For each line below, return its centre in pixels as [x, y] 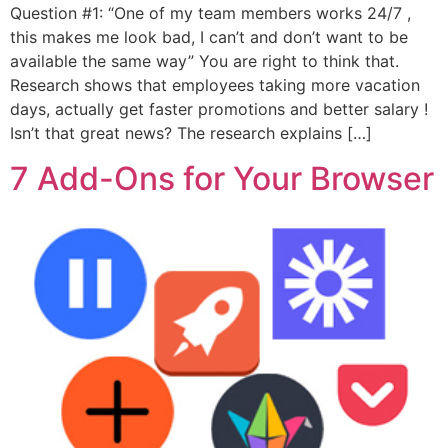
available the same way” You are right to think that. [204, 61]
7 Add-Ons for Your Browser [222, 178]
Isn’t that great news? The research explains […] [191, 133]
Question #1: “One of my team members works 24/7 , [210, 13]
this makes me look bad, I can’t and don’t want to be [209, 37]
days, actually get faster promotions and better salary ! [219, 109]
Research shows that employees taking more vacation [215, 85]
